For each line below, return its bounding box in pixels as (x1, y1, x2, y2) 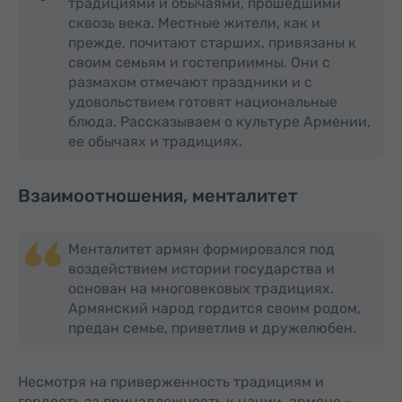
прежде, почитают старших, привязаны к (68, 34, 356, 51)
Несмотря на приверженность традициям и (18, 373, 324, 390)
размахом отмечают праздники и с (68, 74, 312, 91)
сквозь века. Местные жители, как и (68, 14, 320, 31)
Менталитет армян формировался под (68, 240, 335, 258)
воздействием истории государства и (68, 260, 335, 277)
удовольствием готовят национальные (68, 93, 337, 110)
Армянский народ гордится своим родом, (68, 300, 361, 317)
